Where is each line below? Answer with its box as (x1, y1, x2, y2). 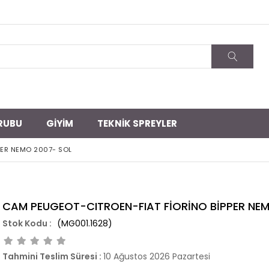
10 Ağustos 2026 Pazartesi (103, 250, 210, 262)
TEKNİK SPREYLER (97, 117, 177, 130)
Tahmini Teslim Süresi (2, 250, 97, 262)
